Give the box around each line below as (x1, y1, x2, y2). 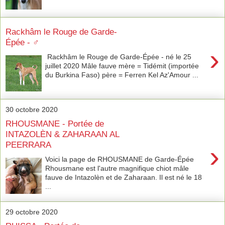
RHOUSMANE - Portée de (6, 119, 104, 129)
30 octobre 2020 (6, 105, 58, 114)
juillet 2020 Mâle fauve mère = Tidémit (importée (45, 61, 199, 70)
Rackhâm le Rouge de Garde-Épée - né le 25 (45, 52, 192, 61)
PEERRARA (6, 140, 51, 150)
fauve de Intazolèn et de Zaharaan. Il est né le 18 (45, 173, 202, 181)
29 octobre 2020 (6, 207, 58, 216)
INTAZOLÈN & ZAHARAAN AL (6, 129, 119, 140)
